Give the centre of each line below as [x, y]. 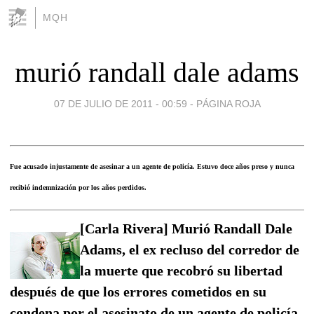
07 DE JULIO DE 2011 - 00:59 [120, 103]
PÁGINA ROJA [228, 103]
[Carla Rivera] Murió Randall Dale [186, 228]
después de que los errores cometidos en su [138, 291]
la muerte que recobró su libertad [181, 270]
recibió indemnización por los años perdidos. [78, 187]
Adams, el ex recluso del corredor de [190, 249]
